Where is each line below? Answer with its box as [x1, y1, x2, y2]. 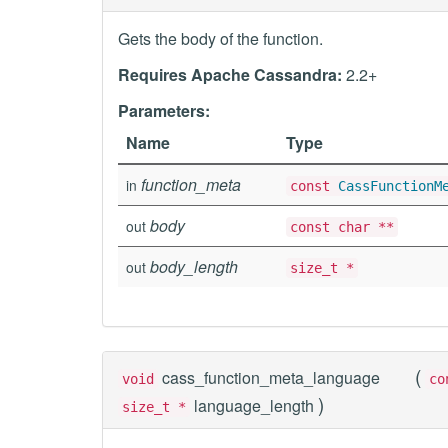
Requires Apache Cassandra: [118, 63, 342, 86]
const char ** [290, 219, 394, 235]
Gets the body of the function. [118, 27, 323, 50]
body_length [150, 255, 238, 278]
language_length [190, 394, 318, 417]
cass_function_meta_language [162, 366, 380, 389]
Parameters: [118, 99, 210, 122]
